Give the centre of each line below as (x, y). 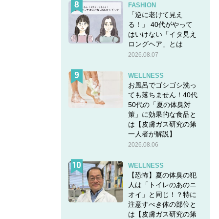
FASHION (142, 5)
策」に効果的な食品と (162, 114)
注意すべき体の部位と (162, 204)
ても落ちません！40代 (163, 95)
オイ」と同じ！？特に (162, 194)
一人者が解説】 (152, 134)
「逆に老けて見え (155, 14)
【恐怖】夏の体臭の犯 (162, 175)
